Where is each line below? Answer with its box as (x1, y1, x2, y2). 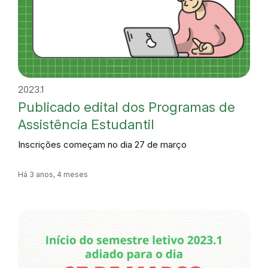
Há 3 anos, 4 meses (18, 170, 88, 179)
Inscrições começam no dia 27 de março (18, 138, 187, 150)
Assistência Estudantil (18, 115, 154, 132)
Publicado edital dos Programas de (18, 98, 235, 115)
